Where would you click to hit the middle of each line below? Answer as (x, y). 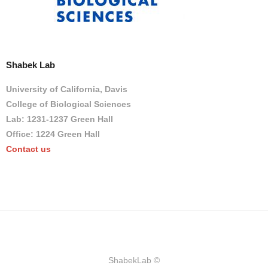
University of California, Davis (67, 89)
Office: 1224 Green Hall (53, 134)
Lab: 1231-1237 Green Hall (60, 119)
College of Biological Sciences (68, 104)
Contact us (28, 149)
